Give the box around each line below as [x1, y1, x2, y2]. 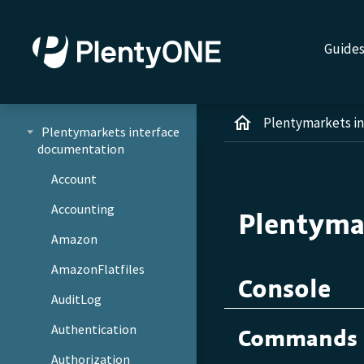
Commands [237, 322, 357, 354]
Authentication [51, 320, 137, 337]
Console [237, 271, 331, 307]
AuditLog [51, 290, 102, 307]
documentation [37, 140, 124, 157]
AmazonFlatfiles [51, 260, 145, 277]
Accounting [51, 200, 115, 217]
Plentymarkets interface [41, 123, 180, 140]
